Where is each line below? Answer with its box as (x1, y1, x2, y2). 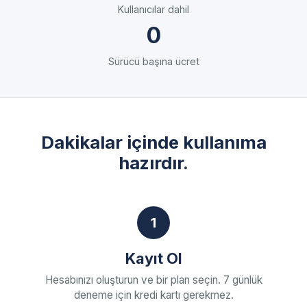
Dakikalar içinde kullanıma (40, 132, 267, 153)
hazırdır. (119, 152, 188, 173)
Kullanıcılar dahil (118, 3, 189, 15)
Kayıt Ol (125, 249, 182, 267)
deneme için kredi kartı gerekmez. (73, 288, 234, 302)
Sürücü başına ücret (108, 56, 199, 67)
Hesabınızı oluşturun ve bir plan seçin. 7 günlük (45, 273, 262, 286)
